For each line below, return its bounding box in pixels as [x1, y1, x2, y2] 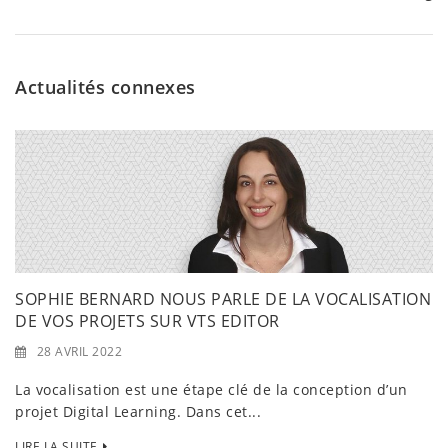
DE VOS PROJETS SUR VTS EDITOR [15, 309, 280, 332]
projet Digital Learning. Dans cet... [15, 402, 261, 422]
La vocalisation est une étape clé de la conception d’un [15, 380, 408, 400]
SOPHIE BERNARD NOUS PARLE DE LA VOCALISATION [15, 287, 431, 310]
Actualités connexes [15, 75, 196, 100]
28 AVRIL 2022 [36, 343, 122, 360]
